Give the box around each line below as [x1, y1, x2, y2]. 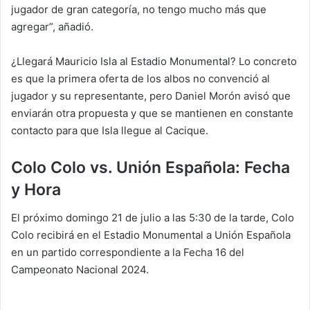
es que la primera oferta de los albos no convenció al [11, 72, 270, 85]
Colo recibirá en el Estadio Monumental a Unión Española [11, 228, 291, 241]
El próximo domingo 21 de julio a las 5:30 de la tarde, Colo [11, 210, 294, 224]
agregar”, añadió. [11, 20, 93, 33]
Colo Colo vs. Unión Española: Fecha [11, 158, 290, 177]
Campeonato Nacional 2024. [11, 262, 149, 276]
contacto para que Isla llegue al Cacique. [11, 124, 208, 137]
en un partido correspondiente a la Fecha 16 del [11, 245, 244, 259]
